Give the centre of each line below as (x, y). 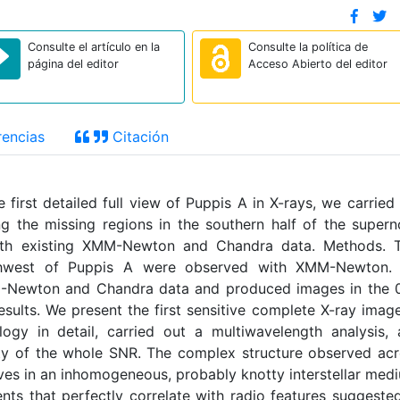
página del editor (74, 64)
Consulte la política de (308, 47)
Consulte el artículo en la (94, 47)
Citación (138, 137)
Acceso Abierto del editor (317, 64)
